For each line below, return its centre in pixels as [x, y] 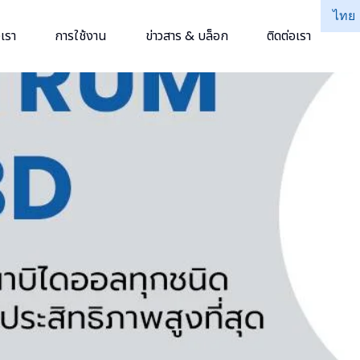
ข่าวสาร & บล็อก [186, 36]
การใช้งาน [80, 36]
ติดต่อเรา [288, 36]
